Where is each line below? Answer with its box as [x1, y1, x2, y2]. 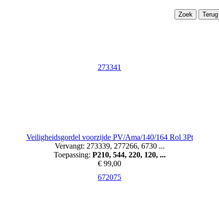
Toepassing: [53, 151, 92, 159]
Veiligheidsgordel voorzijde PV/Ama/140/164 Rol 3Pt [26, 133, 193, 142]
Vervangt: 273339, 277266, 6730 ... [54, 142, 165, 151]
